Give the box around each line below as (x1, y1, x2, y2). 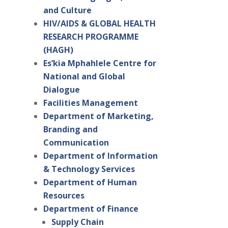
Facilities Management (43, 97, 138, 109)
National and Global (43, 71, 125, 82)
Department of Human (43, 177, 137, 188)
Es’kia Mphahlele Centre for (43, 58, 156, 69)
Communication (43, 137, 109, 149)
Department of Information (43, 150, 158, 162)
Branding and (43, 124, 98, 135)
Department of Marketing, (43, 110, 154, 122)
